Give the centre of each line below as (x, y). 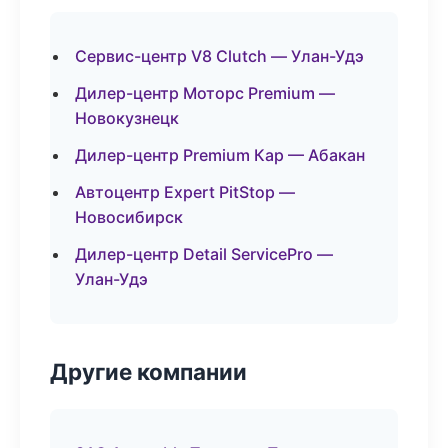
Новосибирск (129, 217)
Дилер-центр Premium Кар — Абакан (220, 155)
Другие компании (148, 371)
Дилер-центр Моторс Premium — (205, 93)
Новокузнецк (127, 118)
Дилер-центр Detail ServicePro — (204, 254)
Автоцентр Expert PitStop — (185, 192)
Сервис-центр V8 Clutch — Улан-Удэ (219, 56)
